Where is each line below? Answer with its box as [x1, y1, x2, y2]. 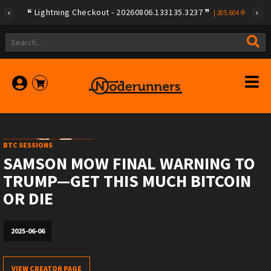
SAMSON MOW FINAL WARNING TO [3, 152, 255, 174]
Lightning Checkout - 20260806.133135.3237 [34, 7, 203, 18]
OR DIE [3, 188, 53, 209]
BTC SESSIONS [3, 140, 53, 149]
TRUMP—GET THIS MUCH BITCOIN [3, 170, 251, 192]
